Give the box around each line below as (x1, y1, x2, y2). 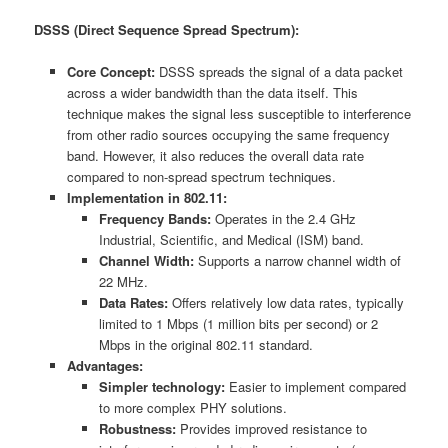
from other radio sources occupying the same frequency (66, 124, 390, 144)
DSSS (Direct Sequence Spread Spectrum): (34, 19, 300, 39)
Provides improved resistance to (176, 418, 368, 438)
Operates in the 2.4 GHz (211, 208, 357, 228)
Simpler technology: (99, 376, 226, 396)
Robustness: (99, 418, 177, 438)
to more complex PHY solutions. (99, 397, 288, 417)
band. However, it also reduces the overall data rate (66, 145, 364, 165)
